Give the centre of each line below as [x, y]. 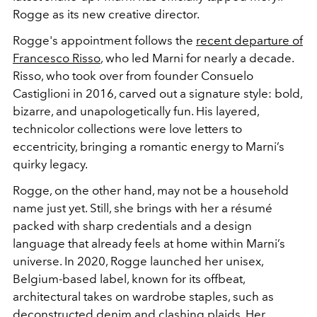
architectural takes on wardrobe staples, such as [143, 297]
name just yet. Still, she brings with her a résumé [143, 208]
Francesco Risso [57, 58]
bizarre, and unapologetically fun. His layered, [136, 111]
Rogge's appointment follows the [104, 41]
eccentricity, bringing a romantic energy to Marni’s [149, 147]
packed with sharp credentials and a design [132, 226]
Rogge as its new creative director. [106, 15]
